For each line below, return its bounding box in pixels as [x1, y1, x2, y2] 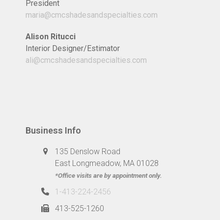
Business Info [26, 125, 82, 136]
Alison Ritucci [26, 32, 76, 42]
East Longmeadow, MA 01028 [55, 159, 159, 168]
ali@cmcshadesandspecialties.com [26, 55, 147, 65]
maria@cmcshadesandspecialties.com [26, 10, 158, 20]
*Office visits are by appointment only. [55, 171, 163, 180]
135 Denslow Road [55, 147, 121, 157]
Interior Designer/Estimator [26, 44, 120, 54]
